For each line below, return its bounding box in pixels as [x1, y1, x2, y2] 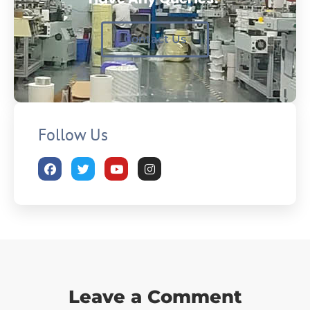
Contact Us [124, 33, 186, 46]
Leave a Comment [68, 286, 242, 309]
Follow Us [38, 124, 108, 146]
